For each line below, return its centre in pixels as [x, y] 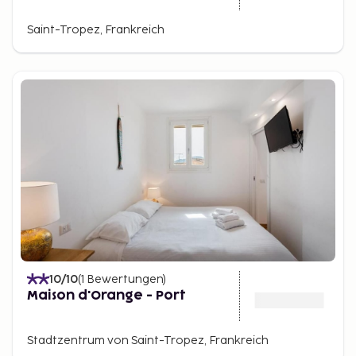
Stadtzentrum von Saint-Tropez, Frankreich [148, 340]
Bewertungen [125, 279]
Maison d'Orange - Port [106, 295]
